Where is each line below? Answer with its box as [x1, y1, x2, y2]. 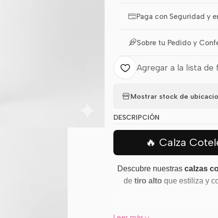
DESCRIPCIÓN [113, 113, 160, 121]
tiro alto [134, 177, 162, 185]
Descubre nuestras [117, 164, 185, 173]
